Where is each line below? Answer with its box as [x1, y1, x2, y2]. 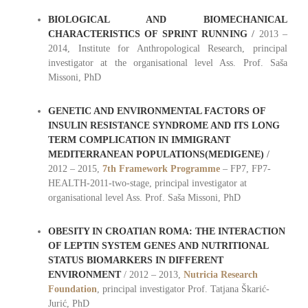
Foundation [47, 284, 97, 295]
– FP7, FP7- [219, 164, 271, 175]
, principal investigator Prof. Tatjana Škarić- [96, 284, 269, 295]
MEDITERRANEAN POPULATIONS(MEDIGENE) [47, 149, 264, 160]
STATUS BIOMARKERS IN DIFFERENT [47, 255, 223, 266]
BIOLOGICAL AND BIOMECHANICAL [47, 14, 288, 25]
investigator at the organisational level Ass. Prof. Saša [47, 58, 288, 69]
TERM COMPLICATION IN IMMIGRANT [47, 135, 230, 146]
